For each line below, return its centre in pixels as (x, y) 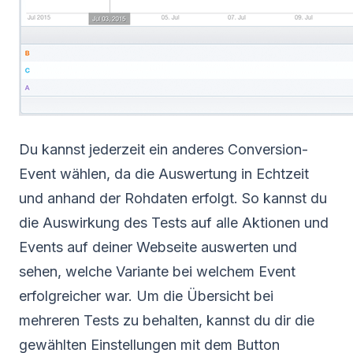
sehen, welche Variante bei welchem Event (157, 271)
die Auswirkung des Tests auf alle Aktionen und (174, 222)
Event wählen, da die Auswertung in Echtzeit (164, 173)
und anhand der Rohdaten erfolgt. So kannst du (173, 198)
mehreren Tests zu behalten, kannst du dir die (167, 320)
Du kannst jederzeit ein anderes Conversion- (163, 149)
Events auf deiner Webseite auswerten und (158, 247)
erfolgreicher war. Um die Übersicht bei (146, 295)
